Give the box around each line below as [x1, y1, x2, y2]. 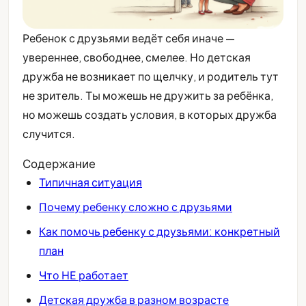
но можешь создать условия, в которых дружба [23, 107, 277, 122]
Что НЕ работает [39, 267, 128, 282]
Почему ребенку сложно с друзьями [39, 199, 232, 214]
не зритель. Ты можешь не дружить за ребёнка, [23, 87, 273, 102]
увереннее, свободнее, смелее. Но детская [23, 49, 251, 64]
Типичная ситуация [39, 174, 142, 189]
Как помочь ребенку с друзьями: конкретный [39, 223, 280, 238]
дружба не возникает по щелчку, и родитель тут [23, 68, 279, 83]
